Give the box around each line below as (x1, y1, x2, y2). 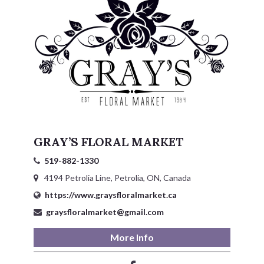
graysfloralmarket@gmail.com (45, 207, 164, 217)
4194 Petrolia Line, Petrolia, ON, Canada (42, 173, 191, 183)
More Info (110, 232, 154, 243)
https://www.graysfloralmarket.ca (44, 190, 177, 200)
